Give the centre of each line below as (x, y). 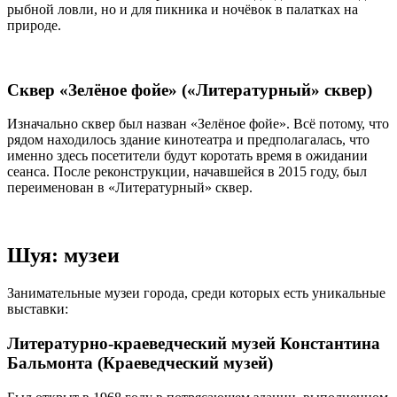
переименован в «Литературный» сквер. (130, 188)
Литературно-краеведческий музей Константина (194, 343)
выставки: (38, 309)
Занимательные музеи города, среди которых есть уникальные (196, 293)
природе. (34, 25)
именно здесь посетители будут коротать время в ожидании (187, 156)
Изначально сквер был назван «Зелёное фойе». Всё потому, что (198, 124)
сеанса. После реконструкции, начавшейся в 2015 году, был (187, 172)
